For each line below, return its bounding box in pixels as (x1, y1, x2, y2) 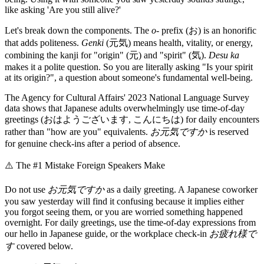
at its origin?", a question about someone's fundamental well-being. (5, 72, 253, 82)
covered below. (14, 240, 73, 251)
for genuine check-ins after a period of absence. (5, 138, 180, 148)
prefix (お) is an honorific (159, 25, 256, 35)
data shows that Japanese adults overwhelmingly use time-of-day (5, 103, 245, 113)
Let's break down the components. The (5, 25, 151, 35)
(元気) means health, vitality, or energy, (104, 37, 253, 48)
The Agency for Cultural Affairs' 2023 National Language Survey (5, 92, 249, 103)
